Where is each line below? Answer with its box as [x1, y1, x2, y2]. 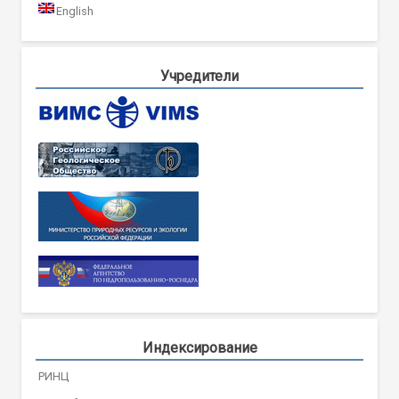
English [56, 4, 94, 18]
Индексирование [142, 338, 257, 356]
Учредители [160, 67, 239, 85]
